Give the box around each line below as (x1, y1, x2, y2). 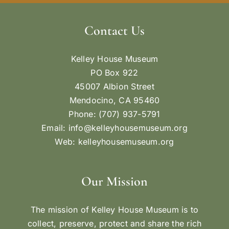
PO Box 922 (90, 67, 139, 78)
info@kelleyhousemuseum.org (68, 122, 188, 133)
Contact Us (84, 22, 145, 38)
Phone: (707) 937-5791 (68, 108, 161, 119)
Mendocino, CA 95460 (69, 95, 160, 105)
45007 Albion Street (75, 81, 154, 91)
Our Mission (81, 173, 148, 189)
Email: (41, 122, 68, 133)
